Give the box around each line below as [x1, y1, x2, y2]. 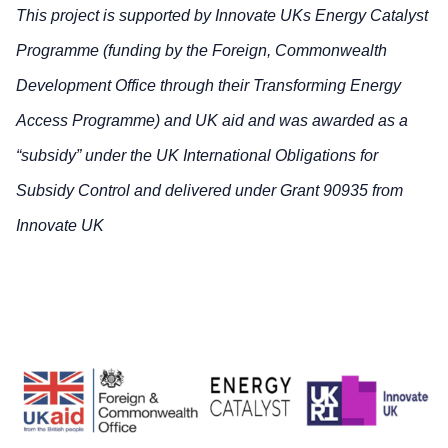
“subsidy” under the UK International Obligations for [16, 146, 378, 164]
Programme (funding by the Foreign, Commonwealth [16, 41, 387, 59]
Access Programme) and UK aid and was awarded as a [16, 111, 408, 129]
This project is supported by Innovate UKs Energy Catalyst [16, 6, 428, 24]
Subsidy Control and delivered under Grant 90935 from [16, 181, 403, 199]
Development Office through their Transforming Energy [16, 76, 401, 94]
